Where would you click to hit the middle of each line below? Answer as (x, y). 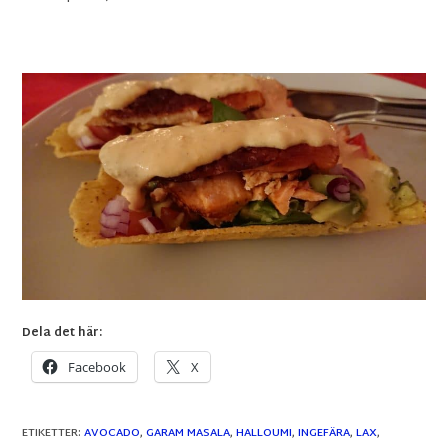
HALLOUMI (264, 432)
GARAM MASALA (188, 432)
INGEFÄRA (324, 432)
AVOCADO (112, 432)
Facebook (97, 366)
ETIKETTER (50, 432)
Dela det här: (63, 332)
